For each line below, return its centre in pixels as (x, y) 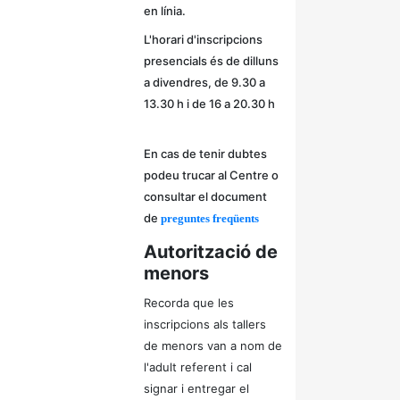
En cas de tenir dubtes (205, 154)
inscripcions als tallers (205, 324)
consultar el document (205, 196)
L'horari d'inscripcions (203, 39)
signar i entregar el (196, 388)
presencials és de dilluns (211, 61)
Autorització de (211, 252)
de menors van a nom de (213, 346)
